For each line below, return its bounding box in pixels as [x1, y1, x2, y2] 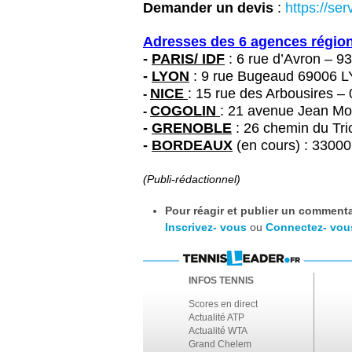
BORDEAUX [152, 137, 233, 153]
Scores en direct [189, 299, 258, 310]
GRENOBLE [152, 120, 232, 136]
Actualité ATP [189, 312, 244, 323]
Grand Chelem [189, 339, 251, 350]
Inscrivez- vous [165, 221, 247, 233]
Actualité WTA [189, 325, 247, 336]
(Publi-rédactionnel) [143, 173, 240, 185]
